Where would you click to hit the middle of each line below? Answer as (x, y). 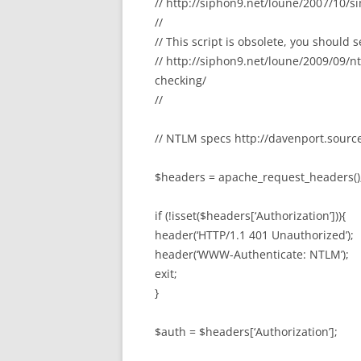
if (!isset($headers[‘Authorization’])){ (250, 216)
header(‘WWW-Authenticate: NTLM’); (252, 254)
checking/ (180, 80)
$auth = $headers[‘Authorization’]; (246, 332)
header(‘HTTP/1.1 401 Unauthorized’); (254, 235)
